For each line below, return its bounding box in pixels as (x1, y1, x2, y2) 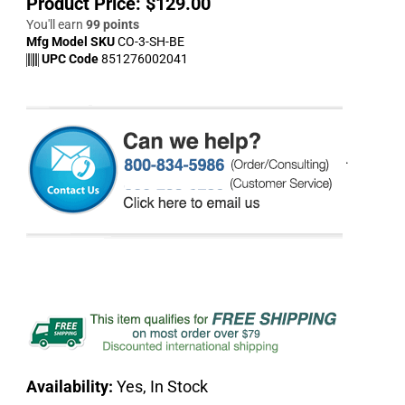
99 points (86, 17, 139, 32)
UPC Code (39, 52, 99, 66)
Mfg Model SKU (26, 34, 118, 49)
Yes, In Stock (113, 377, 208, 396)
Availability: (26, 377, 113, 396)
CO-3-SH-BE (118, 34, 184, 49)
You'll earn (26, 17, 86, 32)
